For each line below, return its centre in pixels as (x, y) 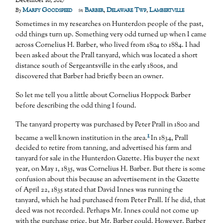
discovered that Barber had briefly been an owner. (90, 76)
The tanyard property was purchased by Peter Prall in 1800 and (108, 125)
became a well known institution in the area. (82, 138)
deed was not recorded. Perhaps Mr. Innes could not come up (107, 211)
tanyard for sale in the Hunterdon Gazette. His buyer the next (108, 159)
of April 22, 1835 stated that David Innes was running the (100, 190)
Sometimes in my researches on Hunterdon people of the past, (110, 24)
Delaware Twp (127, 10)
